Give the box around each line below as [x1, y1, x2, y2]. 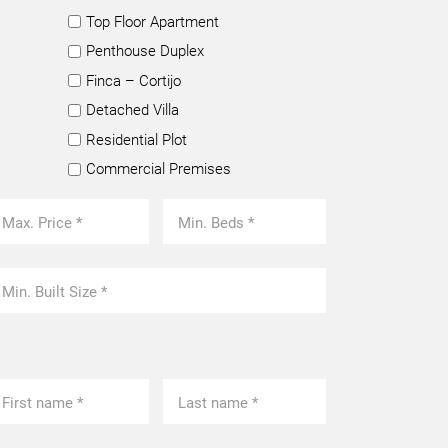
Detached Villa [86, 101, 179, 119]
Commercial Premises [86, 160, 231, 178]
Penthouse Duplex [86, 42, 204, 60]
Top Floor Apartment [86, 12, 219, 31]
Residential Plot [86, 130, 187, 149]
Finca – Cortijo [86, 71, 181, 90]
